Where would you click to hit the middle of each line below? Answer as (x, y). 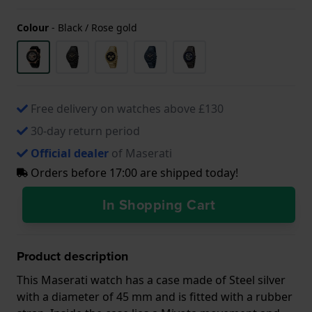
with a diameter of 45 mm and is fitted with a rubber (155, 296)
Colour (33, 27)
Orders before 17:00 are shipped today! (133, 172)
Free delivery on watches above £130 (127, 108)
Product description (72, 256)
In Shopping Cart (159, 204)
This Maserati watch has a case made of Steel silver (151, 280)
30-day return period (85, 131)
